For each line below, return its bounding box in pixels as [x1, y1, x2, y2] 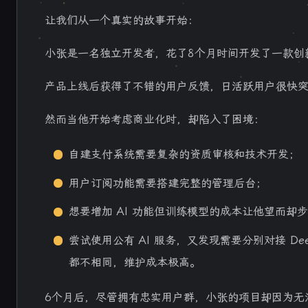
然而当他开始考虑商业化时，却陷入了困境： [45, 113, 265, 126]
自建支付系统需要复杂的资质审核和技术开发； [69, 148, 300, 162]
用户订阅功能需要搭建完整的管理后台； [69, 176, 267, 190]
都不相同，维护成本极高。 [69, 255, 201, 269]
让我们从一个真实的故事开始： [45, 14, 199, 27]
